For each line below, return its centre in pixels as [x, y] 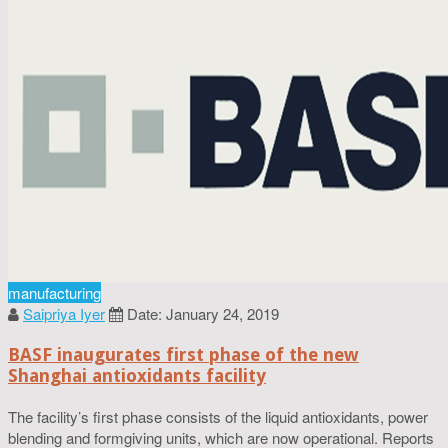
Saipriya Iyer [64, 313]
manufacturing [54, 292]
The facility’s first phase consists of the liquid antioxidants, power [218, 416]
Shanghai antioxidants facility [137, 375]
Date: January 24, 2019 [203, 313]
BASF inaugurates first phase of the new [183, 354]
